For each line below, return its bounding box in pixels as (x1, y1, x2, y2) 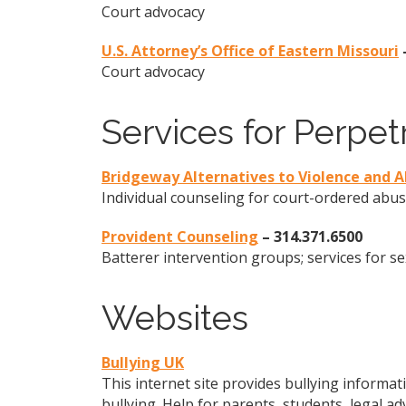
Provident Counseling (101, 226, 258, 246)
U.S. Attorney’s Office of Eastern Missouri (101, 40, 399, 61)
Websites (101, 296, 248, 338)
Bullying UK (101, 352, 184, 372)
